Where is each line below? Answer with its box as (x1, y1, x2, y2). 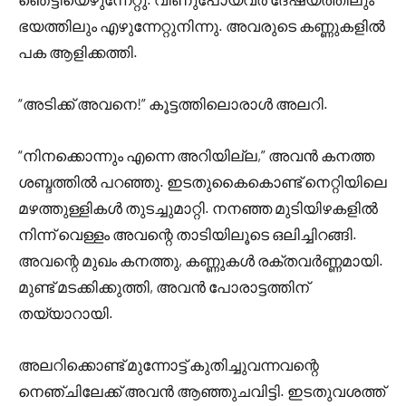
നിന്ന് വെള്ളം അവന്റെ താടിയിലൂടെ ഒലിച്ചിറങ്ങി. (18, 225, 357, 243)
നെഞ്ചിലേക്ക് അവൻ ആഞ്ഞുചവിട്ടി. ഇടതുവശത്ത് (18, 382, 385, 400)
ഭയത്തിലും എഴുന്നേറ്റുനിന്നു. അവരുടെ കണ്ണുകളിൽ (18, 16, 385, 34)
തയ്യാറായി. (18, 304, 113, 322)
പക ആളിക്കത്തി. (18, 43, 138, 61)
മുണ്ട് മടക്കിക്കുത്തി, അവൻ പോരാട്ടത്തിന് (18, 277, 309, 295)
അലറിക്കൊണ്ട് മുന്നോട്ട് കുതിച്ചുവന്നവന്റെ (18, 355, 319, 373)
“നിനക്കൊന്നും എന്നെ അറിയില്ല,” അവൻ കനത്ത (18, 146, 374, 164)
